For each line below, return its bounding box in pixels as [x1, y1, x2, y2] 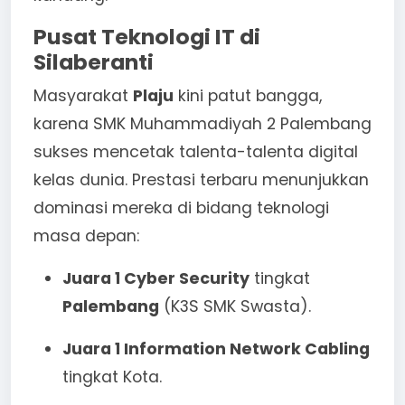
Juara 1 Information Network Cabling [62, 337, 370, 360]
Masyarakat [33, 84, 133, 107]
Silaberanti [33, 46, 154, 77]
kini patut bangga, [174, 84, 322, 107]
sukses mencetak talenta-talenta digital [33, 140, 358, 163]
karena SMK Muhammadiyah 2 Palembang [33, 112, 372, 135]
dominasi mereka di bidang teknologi [33, 196, 329, 219]
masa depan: [33, 224, 139, 247]
